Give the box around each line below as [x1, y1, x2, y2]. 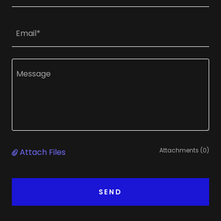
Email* [16, 28, 40, 39]
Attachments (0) [159, 146, 209, 155]
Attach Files [20, 147, 66, 158]
